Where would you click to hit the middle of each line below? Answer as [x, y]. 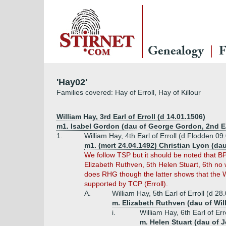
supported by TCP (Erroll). [126, 184]
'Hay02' [72, 82]
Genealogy [176, 53]
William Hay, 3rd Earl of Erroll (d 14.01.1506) [131, 117]
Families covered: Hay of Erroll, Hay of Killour [129, 92]
